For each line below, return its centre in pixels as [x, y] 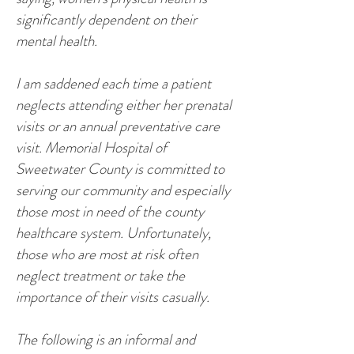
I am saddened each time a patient [113, 83]
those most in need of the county [110, 211]
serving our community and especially [123, 190]
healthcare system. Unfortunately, [113, 233]
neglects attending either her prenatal [124, 105]
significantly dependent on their [106, 19]
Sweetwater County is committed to [120, 169]
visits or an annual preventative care [118, 126]
